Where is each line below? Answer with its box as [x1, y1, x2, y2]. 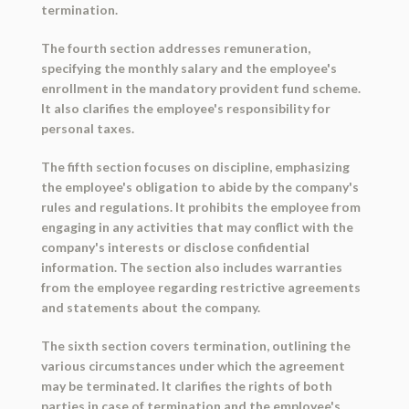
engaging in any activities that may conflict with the [40, 219, 353, 236]
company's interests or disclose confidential [40, 239, 309, 256]
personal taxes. [40, 121, 134, 137]
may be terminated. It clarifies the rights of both [40, 378, 332, 394]
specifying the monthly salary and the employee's [40, 60, 337, 77]
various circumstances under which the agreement [40, 358, 345, 374]
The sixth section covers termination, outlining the [40, 338, 351, 354]
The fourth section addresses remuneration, [40, 40, 310, 57]
